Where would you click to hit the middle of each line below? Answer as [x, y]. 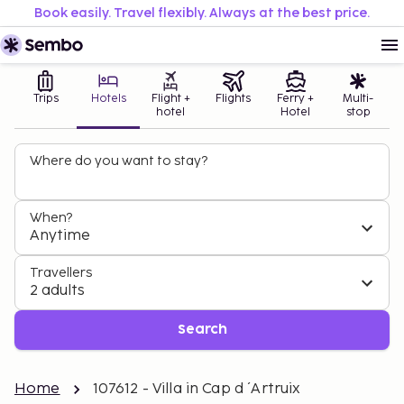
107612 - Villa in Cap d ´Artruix [197, 389]
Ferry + [296, 99]
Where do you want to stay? [119, 161]
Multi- [358, 99]
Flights [234, 99]
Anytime [60, 236]
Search [202, 330]
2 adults [57, 291]
